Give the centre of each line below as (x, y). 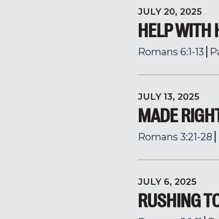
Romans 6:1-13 (171, 52)
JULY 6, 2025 (167, 182)
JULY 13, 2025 (169, 97)
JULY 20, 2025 (170, 12)
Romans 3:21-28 (175, 137)
